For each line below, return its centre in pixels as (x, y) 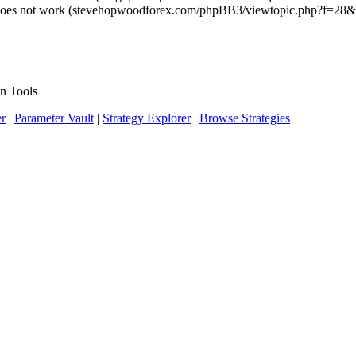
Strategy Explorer (147, 118)
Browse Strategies (245, 118)
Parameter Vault (54, 118)
